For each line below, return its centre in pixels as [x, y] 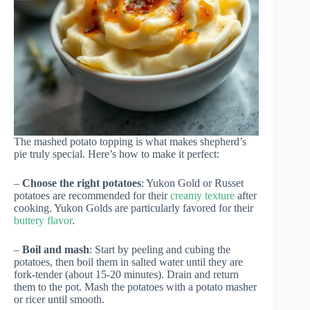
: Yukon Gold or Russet [192, 183]
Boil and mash [56, 249]
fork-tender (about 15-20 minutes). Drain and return [126, 274]
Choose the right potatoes [82, 183]
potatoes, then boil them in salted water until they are [128, 262]
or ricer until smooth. [59, 299]
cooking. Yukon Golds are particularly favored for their [134, 208]
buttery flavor [43, 220]
